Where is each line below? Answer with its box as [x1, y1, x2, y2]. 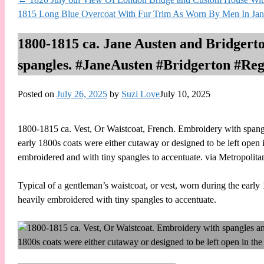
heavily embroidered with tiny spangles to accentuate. [18, 194, 216, 205]
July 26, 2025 [57, 88, 107, 99]
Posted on [18, 88, 57, 99]
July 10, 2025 [160, 88, 210, 99]
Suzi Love [121, 88, 160, 99]
